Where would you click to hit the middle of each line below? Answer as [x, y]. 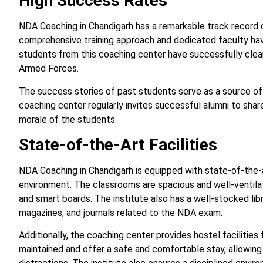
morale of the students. [68, 119]
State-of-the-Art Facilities [118, 145]
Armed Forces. [49, 69]
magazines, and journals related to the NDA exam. [121, 213]
